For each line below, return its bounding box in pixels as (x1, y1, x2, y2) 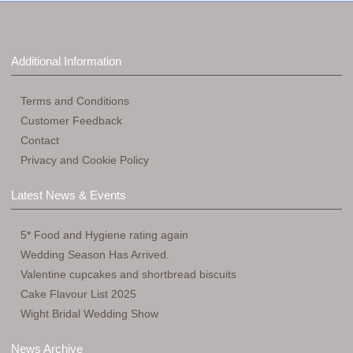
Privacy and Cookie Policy (20, 154, 149, 166)
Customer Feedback (20, 114, 122, 127)
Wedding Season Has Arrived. (20, 248, 169, 261)
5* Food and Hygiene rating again (20, 229, 188, 241)
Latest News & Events (11, 188, 126, 202)
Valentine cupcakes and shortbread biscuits (20, 268, 236, 281)
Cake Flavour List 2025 (20, 288, 136, 300)
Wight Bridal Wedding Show (20, 307, 158, 320)
